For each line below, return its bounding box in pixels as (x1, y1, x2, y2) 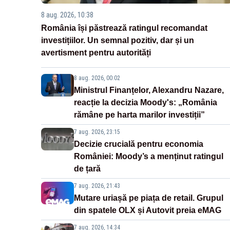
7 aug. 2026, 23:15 (74, 128, 120, 136)
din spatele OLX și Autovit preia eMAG (74, 206, 221, 215)
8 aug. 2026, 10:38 (41, 11, 93, 20)
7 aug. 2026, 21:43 (74, 182, 120, 190)
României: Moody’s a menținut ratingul (74, 152, 223, 161)
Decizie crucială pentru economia (74, 140, 203, 149)
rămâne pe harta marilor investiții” (74, 110, 205, 120)
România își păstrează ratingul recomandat (41, 24, 207, 33)
